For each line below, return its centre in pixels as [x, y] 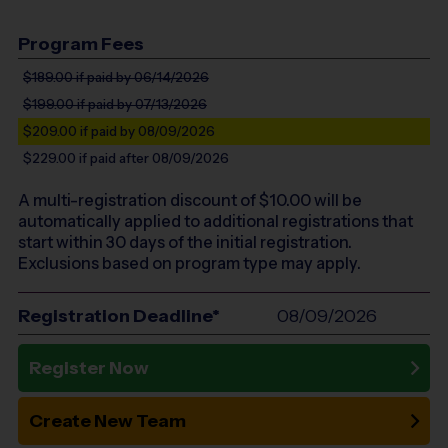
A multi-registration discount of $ [143, 199]
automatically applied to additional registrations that [215, 220]
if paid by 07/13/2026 [140, 103]
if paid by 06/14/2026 [141, 76]
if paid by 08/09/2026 [146, 130]
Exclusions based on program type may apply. [189, 262]
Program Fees [81, 44]
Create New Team [107, 420]
